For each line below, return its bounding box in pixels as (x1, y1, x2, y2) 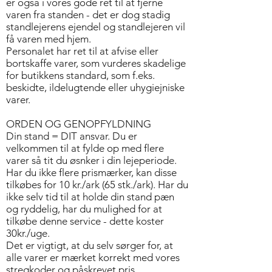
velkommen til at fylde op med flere (6, 142, 164, 154)
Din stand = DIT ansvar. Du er (6, 130, 137, 142)
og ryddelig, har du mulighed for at (6, 203, 162, 215)
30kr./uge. (6, 227, 50, 239)
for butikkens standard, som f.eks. (6, 69, 155, 81)
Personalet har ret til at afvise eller (6, 45, 158, 57)
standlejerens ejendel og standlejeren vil (6, 21, 185, 33)
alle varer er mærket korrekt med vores (6, 251, 180, 263)
